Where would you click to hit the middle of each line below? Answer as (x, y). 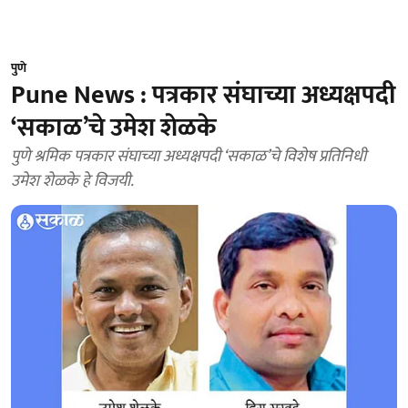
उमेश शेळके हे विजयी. (72, 181)
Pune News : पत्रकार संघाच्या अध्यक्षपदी (204, 95)
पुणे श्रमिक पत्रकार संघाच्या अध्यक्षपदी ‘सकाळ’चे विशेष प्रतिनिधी (189, 157)
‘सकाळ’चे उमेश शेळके (114, 128)
